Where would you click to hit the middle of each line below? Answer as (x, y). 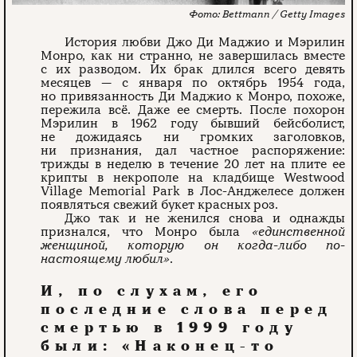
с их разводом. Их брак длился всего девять (193, 69)
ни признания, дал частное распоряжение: (193, 150)
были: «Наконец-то (160, 345)
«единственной (298, 231)
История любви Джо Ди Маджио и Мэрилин (205, 42)
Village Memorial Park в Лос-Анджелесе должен (193, 191)
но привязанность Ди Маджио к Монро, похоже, (193, 96)
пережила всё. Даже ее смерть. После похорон (193, 110)
